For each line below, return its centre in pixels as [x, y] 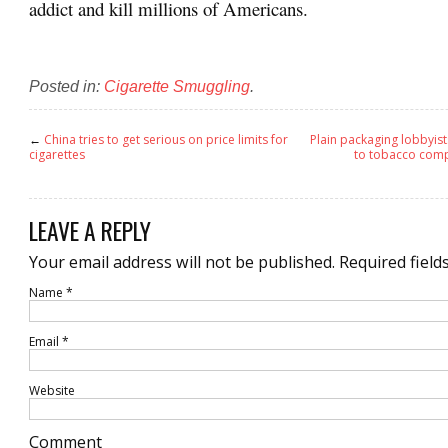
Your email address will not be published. [182, 262]
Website [52, 391]
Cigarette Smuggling [177, 85]
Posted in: [66, 85]
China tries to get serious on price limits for [166, 139]
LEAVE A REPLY [90, 231]
